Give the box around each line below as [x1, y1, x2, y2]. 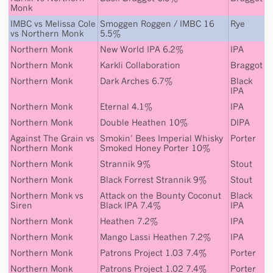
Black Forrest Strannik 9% [100, 174, 207, 185]
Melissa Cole [45, 18, 96, 29]
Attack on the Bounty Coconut [100, 190, 221, 200]
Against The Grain [10, 133, 83, 143]
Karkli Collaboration [100, 60, 180, 70]
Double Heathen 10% [100, 117, 188, 127]
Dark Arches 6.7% [100, 76, 172, 86]
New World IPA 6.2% [100, 44, 183, 54]
